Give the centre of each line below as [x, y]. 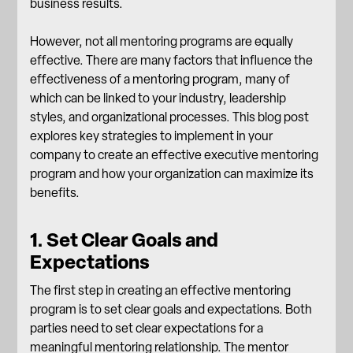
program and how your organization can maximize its [172, 174]
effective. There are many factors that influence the [172, 60]
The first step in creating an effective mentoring [161, 290]
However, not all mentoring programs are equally [162, 41]
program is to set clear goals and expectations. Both [171, 309]
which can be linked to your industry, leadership [158, 98]
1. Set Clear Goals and [124, 240]
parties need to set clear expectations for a [147, 328]
